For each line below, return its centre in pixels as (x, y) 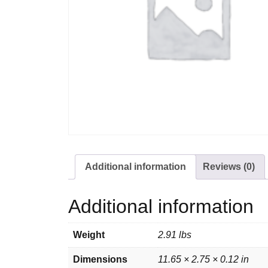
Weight (89, 234)
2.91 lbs (175, 234)
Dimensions (100, 259)
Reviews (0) (229, 166)
